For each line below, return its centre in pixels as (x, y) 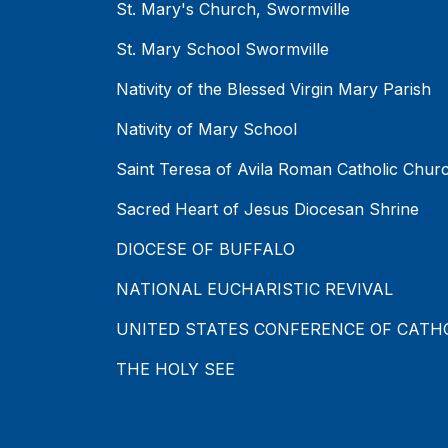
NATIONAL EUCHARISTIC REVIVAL (254, 289)
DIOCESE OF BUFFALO (205, 249)
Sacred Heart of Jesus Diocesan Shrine (267, 209)
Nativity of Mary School (206, 129)
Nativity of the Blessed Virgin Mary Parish (273, 89)
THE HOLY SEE (175, 369)
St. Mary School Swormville (222, 49)
